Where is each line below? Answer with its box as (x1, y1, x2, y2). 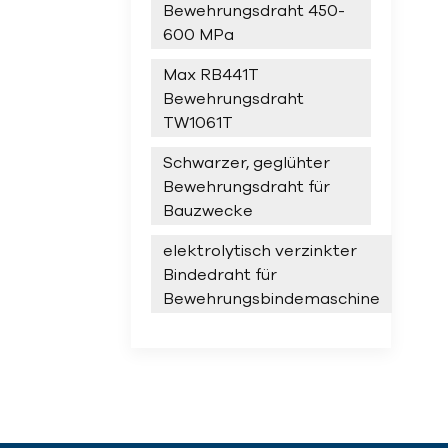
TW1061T (162, 113, 233, 132)
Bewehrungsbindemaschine (162, 289, 380, 308)
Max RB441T (162, 65, 259, 84)
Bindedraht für (162, 265, 277, 284)
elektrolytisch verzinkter (162, 241, 357, 260)
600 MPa (162, 25, 234, 44)
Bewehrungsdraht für (162, 177, 330, 196)
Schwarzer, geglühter (162, 153, 330, 172)
